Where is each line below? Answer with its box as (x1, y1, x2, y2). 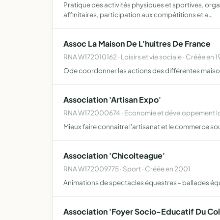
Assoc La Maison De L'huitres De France (63, 38, 211, 49)
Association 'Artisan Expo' (63, 94, 161, 105)
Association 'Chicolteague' (63, 150, 165, 161)
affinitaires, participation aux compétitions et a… (63, 10, 213, 19)
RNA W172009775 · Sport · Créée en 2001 (63, 165, 191, 173)
